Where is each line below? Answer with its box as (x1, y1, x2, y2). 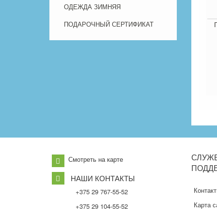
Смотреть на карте (68, 155, 123, 164)
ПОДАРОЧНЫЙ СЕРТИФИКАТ (64, 19, 154, 29)
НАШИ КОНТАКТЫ (71, 173, 135, 184)
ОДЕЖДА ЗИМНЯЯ (64, 2, 121, 12)
